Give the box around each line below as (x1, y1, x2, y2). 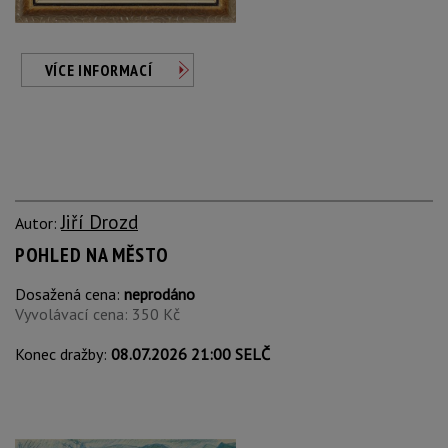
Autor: (15, 213, 61, 233)
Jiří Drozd (61, 209, 138, 234)
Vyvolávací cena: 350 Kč (15, 304, 180, 324)
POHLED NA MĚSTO (15, 242, 169, 268)
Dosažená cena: (15, 284, 124, 304)
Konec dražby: (15, 344, 111, 364)
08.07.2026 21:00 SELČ (111, 344, 270, 364)
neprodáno (124, 284, 195, 304)
